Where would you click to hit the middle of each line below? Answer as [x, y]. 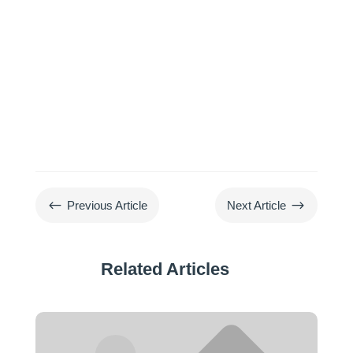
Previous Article [107, 206]
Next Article [257, 206]
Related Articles [165, 269]
